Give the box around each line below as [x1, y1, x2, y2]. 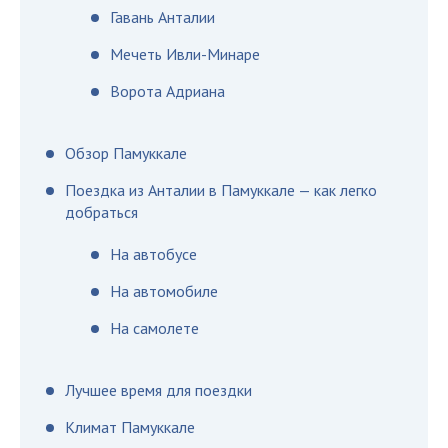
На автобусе [110, 244, 197, 264]
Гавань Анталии [110, 7, 215, 27]
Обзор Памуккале [65, 143, 187, 163]
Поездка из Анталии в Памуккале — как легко [65, 180, 377, 200]
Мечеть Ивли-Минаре [110, 44, 260, 64]
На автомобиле [110, 281, 218, 301]
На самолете [110, 318, 199, 338]
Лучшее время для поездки [65, 380, 252, 400]
